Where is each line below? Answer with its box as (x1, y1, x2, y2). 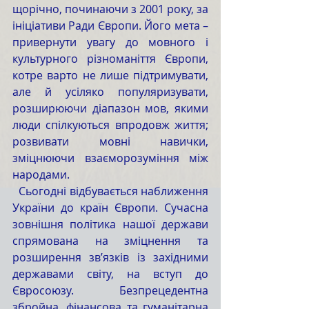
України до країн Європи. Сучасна (12, 200, 208, 215)
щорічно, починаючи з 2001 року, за (12, 1, 208, 17)
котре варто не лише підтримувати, (12, 68, 208, 83)
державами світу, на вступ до (12, 266, 208, 281)
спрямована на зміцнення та (12, 233, 208, 248)
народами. (12, 167, 70, 182)
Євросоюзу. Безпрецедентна (12, 283, 208, 298)
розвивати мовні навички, (12, 134, 208, 149)
